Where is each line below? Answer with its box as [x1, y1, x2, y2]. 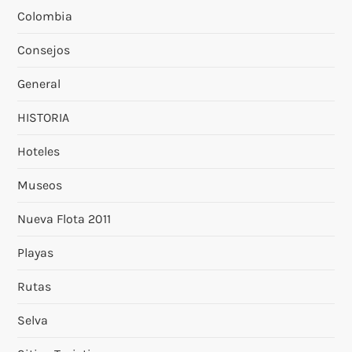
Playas [17, 244, 54, 260]
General [17, 75, 61, 91]
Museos [17, 177, 63, 192]
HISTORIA [17, 109, 70, 125]
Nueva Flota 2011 [17, 211, 112, 226]
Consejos [17, 42, 71, 57]
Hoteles [17, 143, 60, 159]
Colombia [17, 8, 73, 24]
